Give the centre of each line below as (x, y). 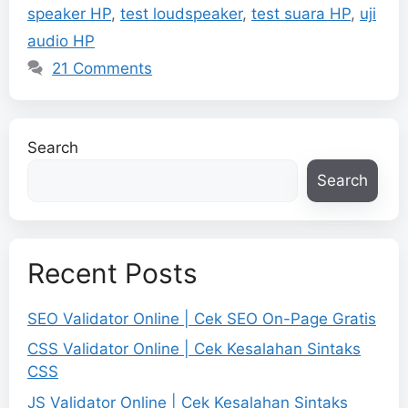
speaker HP (69, 13)
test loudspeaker (181, 13)
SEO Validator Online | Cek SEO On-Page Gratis (202, 318)
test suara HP (301, 13)
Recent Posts (112, 273)
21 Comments (102, 68)
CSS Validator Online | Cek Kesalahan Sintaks (194, 349)
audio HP (61, 41)
